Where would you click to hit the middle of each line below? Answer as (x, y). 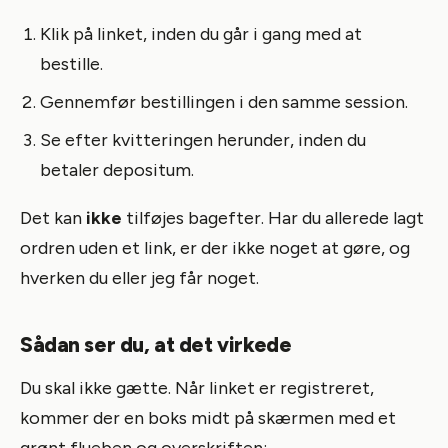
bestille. (71, 63)
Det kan (53, 217)
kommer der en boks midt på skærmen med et (208, 417)
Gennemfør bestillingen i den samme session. (224, 101)
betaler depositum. (117, 169)
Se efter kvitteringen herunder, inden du (203, 139)
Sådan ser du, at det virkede (156, 344)
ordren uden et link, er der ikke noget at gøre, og (215, 247)
